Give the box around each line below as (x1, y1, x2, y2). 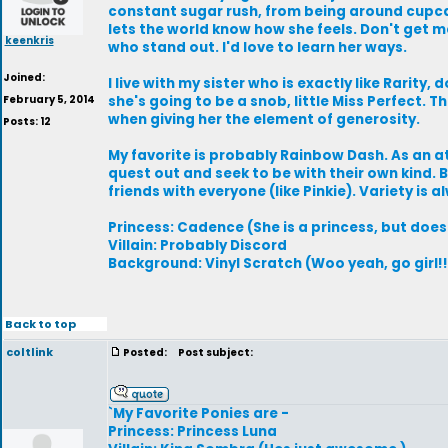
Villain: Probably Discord (108, 236, 287, 255)
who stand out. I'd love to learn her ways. (108, 38, 407, 57)
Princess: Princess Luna (108, 422, 277, 441)
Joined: (3, 70, 45, 85)
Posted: (123, 345, 169, 360)
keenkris (4, 32, 54, 47)
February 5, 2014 (3, 92, 95, 107)
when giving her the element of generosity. (108, 110, 420, 129)
